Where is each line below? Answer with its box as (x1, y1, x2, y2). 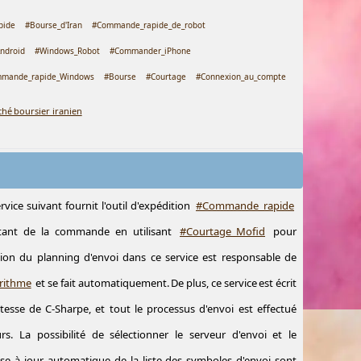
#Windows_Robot (35, 45, 101, 56)
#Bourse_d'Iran (25, 19, 83, 31)
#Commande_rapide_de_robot (92, 19, 206, 31)
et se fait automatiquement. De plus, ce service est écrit (33, 276, 297, 290)
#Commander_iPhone (110, 45, 192, 56)
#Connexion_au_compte (196, 71, 287, 82)
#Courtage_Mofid (180, 224, 266, 239)
